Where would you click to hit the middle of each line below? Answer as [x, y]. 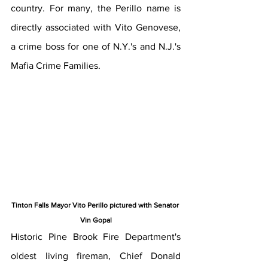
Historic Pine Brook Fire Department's [96, 237]
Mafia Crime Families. [57, 65]
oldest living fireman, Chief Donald [96, 256]
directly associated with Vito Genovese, [96, 27]
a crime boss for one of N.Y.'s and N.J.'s [96, 46]
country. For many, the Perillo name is [96, 8]
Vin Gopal [96, 220]
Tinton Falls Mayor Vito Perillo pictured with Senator [96, 205]
